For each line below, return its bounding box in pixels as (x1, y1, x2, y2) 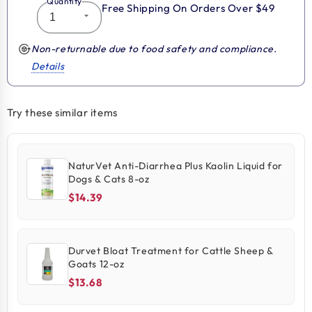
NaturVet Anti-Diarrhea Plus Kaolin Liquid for (68, 159, 283, 172)
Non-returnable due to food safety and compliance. (31, 42, 277, 55)
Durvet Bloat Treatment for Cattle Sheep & (68, 244, 274, 257)
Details (31, 60, 65, 72)
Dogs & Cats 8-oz (68, 172, 150, 185)
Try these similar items (7, 106, 118, 119)
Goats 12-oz (68, 257, 125, 270)
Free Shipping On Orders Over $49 (102, 1, 275, 15)
